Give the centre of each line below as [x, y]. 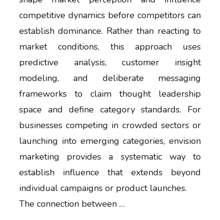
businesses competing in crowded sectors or [110, 125]
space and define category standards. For [110, 109]
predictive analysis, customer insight [110, 62]
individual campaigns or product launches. [103, 188]
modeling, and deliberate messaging [110, 78]
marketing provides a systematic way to [110, 156]
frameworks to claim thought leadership [110, 94]
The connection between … [72, 204]
